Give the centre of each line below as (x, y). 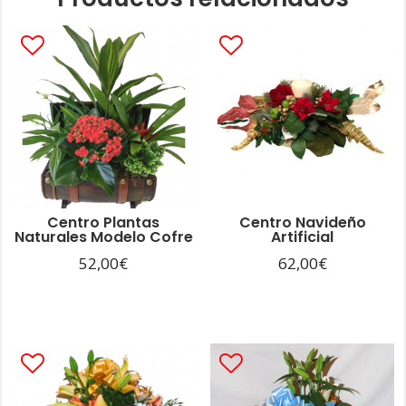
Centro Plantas (104, 223)
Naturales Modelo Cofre (103, 237)
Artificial (303, 237)
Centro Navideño (302, 223)
